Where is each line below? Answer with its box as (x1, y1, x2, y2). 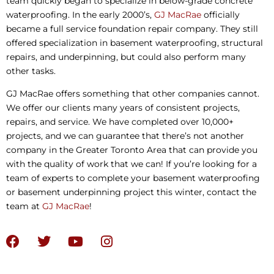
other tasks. (6, 65, 56, 76)
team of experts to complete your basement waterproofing (6, 172, 260, 184)
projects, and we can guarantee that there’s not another (6, 130, 244, 142)
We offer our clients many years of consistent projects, (6, 102, 240, 114)
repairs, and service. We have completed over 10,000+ (6, 116, 234, 128)
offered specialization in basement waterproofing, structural (6, 37, 263, 48)
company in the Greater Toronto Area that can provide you (6, 144, 257, 156)
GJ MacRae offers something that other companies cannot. (6, 88, 259, 100)
